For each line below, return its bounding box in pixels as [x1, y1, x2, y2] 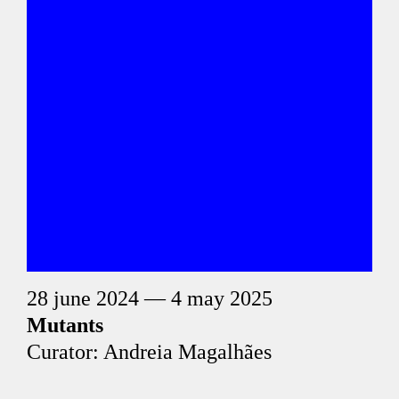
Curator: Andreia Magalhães [27, 340, 272, 363]
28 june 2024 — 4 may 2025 [27, 287, 273, 310]
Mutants [27, 313, 103, 337]
